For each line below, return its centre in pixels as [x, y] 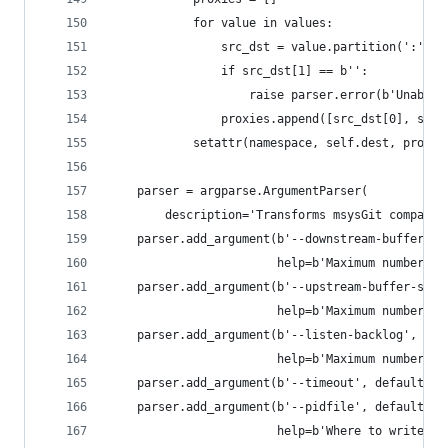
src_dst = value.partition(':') [270, 47]
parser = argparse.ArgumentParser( [238, 191]
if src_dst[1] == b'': [238, 71]
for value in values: [221, 23]
